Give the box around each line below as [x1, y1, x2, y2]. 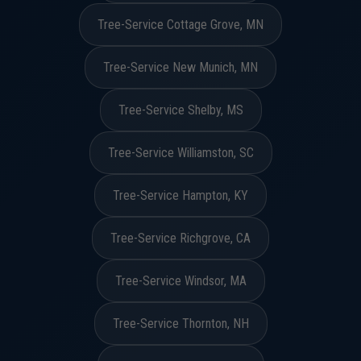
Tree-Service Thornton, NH [112, 316, 249, 331]
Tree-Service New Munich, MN [103, 60, 258, 75]
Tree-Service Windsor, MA [114, 273, 247, 288]
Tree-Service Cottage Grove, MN [98, 17, 263, 32]
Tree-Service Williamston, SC [107, 145, 254, 160]
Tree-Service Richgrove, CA [110, 230, 251, 246]
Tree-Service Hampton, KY [113, 188, 248, 203]
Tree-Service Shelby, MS [118, 102, 243, 118]
